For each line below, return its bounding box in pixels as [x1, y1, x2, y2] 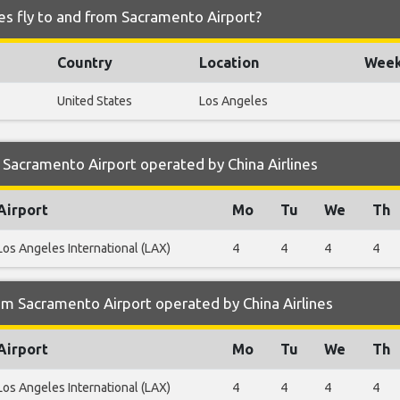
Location [199, 54, 259, 71]
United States [57, 94, 132, 109]
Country [57, 54, 112, 71]
